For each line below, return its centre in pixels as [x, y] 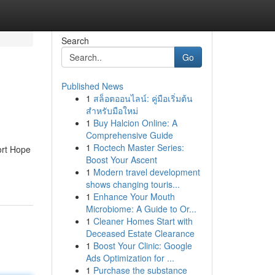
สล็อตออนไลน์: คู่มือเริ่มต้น [143, 98]
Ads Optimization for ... [130, 258]
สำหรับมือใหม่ [112, 110]
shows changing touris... [133, 184]
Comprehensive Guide [129, 135]
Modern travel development [146, 172]
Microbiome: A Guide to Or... [141, 209]
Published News [92, 86]
